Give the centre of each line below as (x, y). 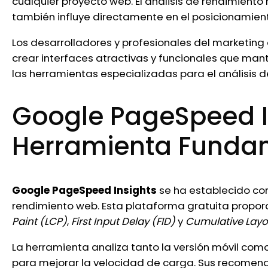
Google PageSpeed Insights (84, 191)
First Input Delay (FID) (123, 222)
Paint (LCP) (39, 222)
